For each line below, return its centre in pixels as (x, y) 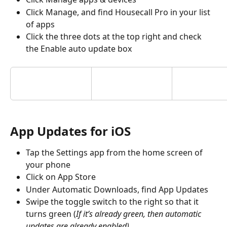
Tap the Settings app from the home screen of (115, 153)
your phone (48, 165)
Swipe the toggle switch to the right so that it (113, 202)
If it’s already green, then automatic (140, 214)
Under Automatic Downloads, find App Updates (118, 189)
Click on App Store (61, 177)
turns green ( (51, 214)
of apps (40, 24)
